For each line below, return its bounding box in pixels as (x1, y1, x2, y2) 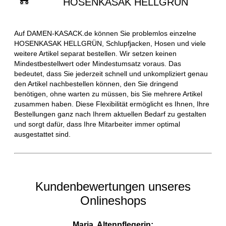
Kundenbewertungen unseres (35, 180, 191, 194)
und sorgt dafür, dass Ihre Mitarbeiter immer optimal (14, 120, 180, 129)
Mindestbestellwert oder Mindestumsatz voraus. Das (14, 60, 181, 68)
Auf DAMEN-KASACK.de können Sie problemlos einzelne (14, 29, 196, 38)
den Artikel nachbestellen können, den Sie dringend (14, 80, 178, 88)
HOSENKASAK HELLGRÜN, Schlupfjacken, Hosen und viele (14, 39, 206, 48)
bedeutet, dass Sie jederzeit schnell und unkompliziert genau (14, 70, 208, 78)
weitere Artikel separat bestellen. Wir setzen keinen (14, 49, 177, 58)
